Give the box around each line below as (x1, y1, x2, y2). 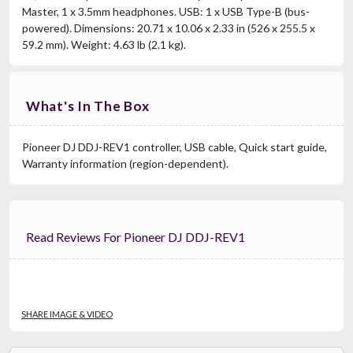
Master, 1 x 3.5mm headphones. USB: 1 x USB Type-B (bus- (22, 4, 310, 18)
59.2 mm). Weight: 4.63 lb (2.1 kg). (22, 37, 186, 51)
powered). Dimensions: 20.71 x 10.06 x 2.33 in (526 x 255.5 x (22, 20, 315, 35)
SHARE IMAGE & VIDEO (21, 308, 113, 319)
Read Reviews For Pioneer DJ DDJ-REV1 (103, 229, 245, 244)
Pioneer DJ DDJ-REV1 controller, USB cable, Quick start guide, (22, 139, 327, 154)
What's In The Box (26, 97, 150, 114)
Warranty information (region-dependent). (22, 156, 229, 170)
